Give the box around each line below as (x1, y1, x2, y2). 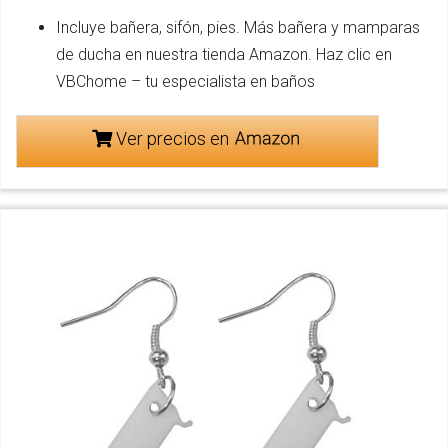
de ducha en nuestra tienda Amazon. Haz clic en (56, 45, 392, 65)
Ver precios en (111, 128, 233, 150)
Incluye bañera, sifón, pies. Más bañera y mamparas (56, 18, 420, 38)
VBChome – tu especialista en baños (56, 72, 315, 92)
